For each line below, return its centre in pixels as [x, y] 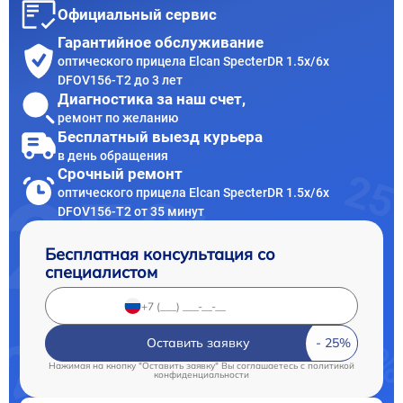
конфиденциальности [201, 375]
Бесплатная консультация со [160, 255]
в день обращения [113, 155]
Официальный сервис [137, 15]
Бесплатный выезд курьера [160, 136]
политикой [331, 366]
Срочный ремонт [120, 174]
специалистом [101, 273]
